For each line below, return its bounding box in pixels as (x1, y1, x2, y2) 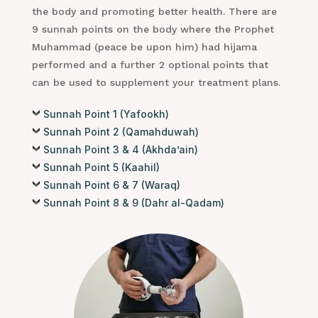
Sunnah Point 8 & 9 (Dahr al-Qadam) (43, 197, 224, 209)
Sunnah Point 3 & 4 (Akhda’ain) (43, 143, 198, 156)
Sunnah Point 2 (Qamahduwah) (43, 126, 199, 138)
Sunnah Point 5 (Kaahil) (43, 161, 160, 174)
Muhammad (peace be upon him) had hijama (31, 41, 257, 53)
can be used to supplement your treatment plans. (31, 77, 280, 89)
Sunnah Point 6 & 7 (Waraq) (43, 179, 180, 192)
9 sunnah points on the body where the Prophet (31, 23, 274, 35)
